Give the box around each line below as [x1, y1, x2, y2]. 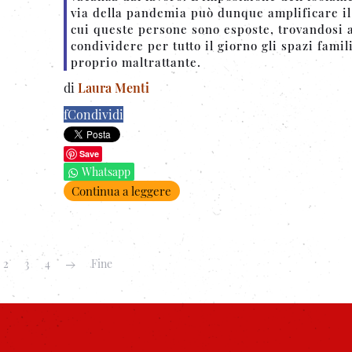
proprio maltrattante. [71, 53, 201, 70]
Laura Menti [78, 79, 149, 96]
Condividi [68, 105, 123, 123]
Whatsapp [82, 163, 130, 179]
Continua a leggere [71, 183, 171, 200]
